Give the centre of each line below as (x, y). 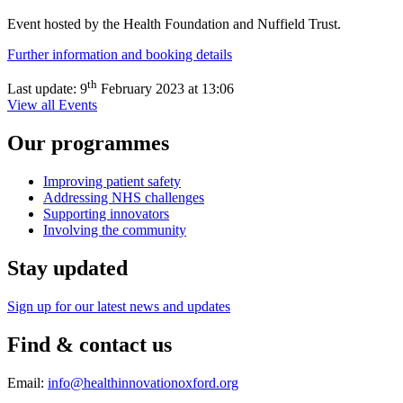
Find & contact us (90, 344)
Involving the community (115, 229)
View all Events (52, 105)
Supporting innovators (106, 213)
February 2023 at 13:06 (166, 89)
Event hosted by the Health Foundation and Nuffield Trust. (174, 23)
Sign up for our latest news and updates (119, 306)
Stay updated (67, 268)
